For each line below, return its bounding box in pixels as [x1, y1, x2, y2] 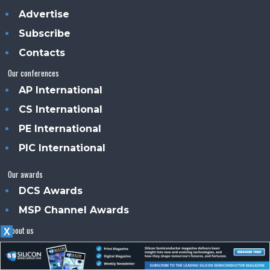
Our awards [8, 168, 43, 180]
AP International [19, 84, 103, 96]
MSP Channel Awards [19, 204, 130, 216]
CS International [19, 103, 103, 115]
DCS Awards [19, 184, 83, 196]
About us [8, 224, 34, 236]
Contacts [19, 46, 66, 58]
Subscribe [19, 27, 71, 39]
